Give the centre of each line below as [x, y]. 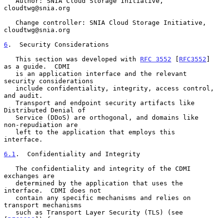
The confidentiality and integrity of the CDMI [10, 168]
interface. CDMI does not [53, 190]
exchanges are [29, 176]
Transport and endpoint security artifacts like [10, 103]
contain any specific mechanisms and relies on [10, 198]
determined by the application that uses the [10, 183]
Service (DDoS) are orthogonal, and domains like [10, 117]
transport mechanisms [43, 205]
